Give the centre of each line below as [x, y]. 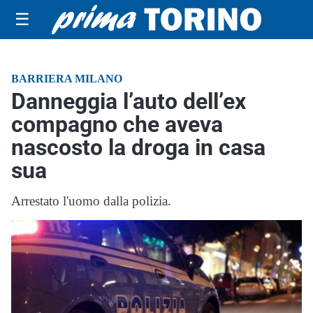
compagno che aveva [117, 124]
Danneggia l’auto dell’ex [129, 101]
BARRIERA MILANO [67, 79]
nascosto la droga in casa [138, 147]
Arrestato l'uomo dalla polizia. [91, 201]
